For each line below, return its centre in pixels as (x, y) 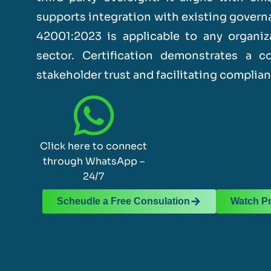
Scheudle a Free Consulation (123, 201)
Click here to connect (94, 146)
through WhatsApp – (93, 162)
